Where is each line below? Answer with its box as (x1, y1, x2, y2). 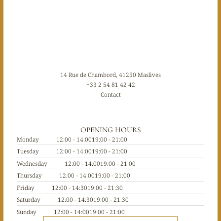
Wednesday (16, 159, 47, 167)
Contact (100, 90, 121, 99)
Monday (16, 135, 39, 143)
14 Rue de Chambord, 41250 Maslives (60, 71, 161, 79)
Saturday (16, 195, 40, 204)
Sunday (16, 207, 37, 216)
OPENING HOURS (80, 125, 141, 134)
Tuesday (16, 147, 39, 155)
